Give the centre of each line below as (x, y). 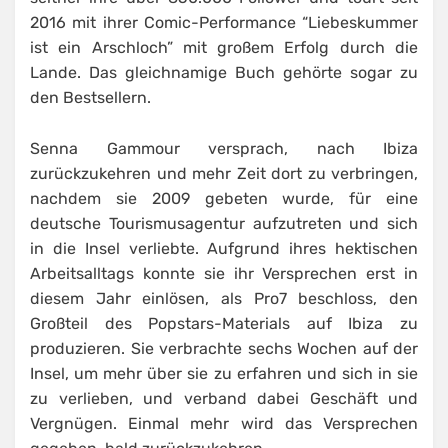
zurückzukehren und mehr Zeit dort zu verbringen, (224, 174)
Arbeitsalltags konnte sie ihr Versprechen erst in (224, 274)
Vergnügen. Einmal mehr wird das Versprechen (224, 424)
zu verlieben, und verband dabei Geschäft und (224, 399)
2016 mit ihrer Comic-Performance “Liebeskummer (224, 23)
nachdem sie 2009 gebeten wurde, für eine (224, 199)
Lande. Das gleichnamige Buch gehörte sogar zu (224, 73)
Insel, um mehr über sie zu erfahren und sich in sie (224, 374)
